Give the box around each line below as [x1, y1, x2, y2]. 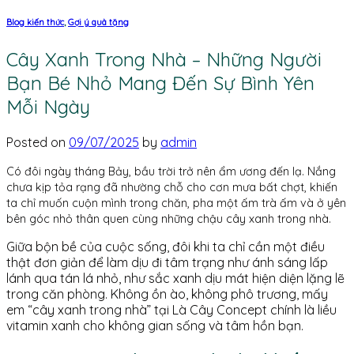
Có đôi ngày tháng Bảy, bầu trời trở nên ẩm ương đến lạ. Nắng [6, 164, 336, 179]
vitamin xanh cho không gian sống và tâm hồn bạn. [6, 317, 303, 333]
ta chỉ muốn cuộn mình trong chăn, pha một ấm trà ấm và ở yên [6, 195, 346, 210]
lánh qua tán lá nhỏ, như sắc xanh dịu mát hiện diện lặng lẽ [6, 269, 345, 286]
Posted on [6, 134, 69, 150]
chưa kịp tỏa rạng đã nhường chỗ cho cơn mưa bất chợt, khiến [6, 179, 337, 194]
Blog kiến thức [6, 16, 64, 28]
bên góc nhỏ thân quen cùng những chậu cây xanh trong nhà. [6, 211, 331, 226]
